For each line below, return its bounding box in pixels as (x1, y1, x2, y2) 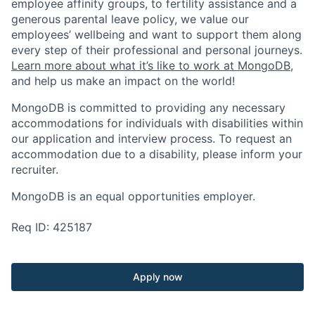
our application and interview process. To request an (11, 131, 292, 146)
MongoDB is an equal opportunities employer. (11, 189, 255, 204)
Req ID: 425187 (11, 220, 92, 235)
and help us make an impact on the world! (11, 74, 235, 89)
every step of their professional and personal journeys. (11, 43, 302, 58)
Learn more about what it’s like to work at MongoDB (11, 58, 290, 73)
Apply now (132, 271, 183, 283)
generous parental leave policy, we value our (11, 12, 249, 27)
